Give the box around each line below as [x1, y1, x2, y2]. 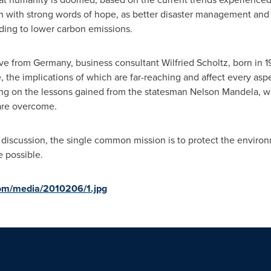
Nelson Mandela [189, 85, 258, 99]
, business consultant [70, 56, 162, 70]
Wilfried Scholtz [161, 56, 228, 70]
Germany [33, 56, 71, 70]
